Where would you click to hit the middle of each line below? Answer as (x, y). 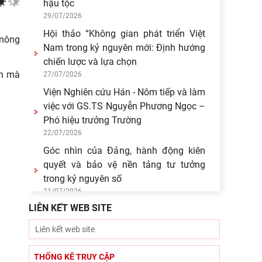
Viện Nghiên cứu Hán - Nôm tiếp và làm (124, 92)
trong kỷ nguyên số (82, 179)
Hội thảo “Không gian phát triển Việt (124, 34)
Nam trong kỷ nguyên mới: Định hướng (124, 48)
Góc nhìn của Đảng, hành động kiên (124, 151)
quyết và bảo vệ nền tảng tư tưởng (124, 165)
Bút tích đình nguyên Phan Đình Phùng (124, 209)
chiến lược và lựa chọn (90, 62)
